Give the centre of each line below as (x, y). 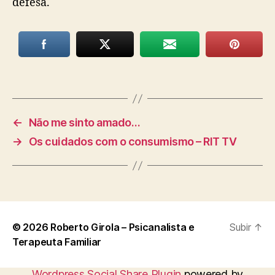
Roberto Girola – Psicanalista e (122, 227)
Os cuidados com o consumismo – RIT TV (133, 141)
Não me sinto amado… (84, 122)
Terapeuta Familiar (57, 242)
